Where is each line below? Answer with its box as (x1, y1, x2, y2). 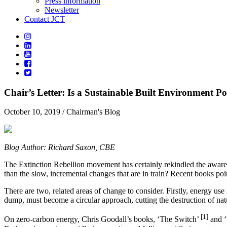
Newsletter (45, 6, 79, 14)
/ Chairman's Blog (60, 107, 120, 117)
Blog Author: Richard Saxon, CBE (4, 143, 115, 152)
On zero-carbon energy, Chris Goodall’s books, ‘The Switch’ (4, 215, 201, 224)
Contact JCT (24, 15, 65, 23)
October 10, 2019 (4, 107, 60, 117)
